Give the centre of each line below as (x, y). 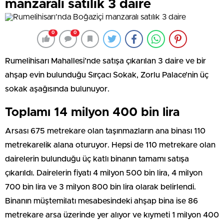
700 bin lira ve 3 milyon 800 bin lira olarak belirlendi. (100, 187)
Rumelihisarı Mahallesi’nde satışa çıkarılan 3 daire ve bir (105, 61)
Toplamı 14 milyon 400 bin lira (92, 112)
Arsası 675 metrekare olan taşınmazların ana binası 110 (105, 131)
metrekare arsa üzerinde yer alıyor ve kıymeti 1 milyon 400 (112, 215)
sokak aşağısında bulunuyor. (57, 89)
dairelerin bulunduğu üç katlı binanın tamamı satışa (97, 159)
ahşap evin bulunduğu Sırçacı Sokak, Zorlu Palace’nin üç (107, 75)
